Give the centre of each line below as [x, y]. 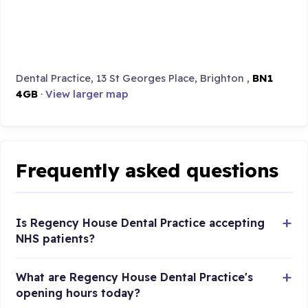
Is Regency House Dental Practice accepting [141, 223]
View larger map [87, 94]
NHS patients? [56, 239]
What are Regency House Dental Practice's [135, 277]
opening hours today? [78, 293]
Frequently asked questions [147, 170]
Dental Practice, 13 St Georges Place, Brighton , [134, 78]
